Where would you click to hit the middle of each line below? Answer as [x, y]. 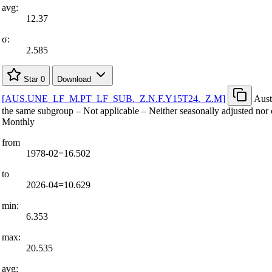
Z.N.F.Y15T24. [170, 98]
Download [75, 79]
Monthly [18, 121]
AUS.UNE [26, 98]
